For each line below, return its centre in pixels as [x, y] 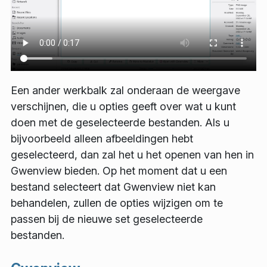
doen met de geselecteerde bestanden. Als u [120, 123]
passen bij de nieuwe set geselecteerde [107, 219]
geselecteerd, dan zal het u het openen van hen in [132, 155]
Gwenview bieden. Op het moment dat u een [119, 171]
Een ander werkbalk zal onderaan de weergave [125, 91]
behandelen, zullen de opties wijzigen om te [117, 203]
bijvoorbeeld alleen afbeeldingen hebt [102, 139]
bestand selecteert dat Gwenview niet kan [113, 187]
